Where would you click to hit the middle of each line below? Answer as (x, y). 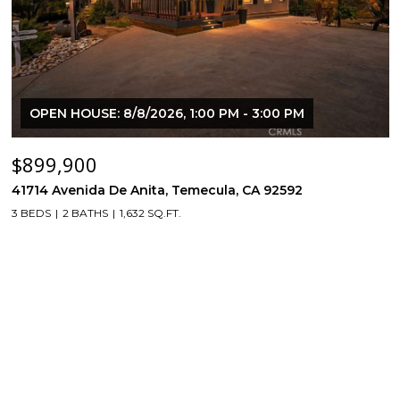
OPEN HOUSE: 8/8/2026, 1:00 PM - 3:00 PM (167, 113)
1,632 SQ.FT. (150, 213)
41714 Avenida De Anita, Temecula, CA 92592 (157, 190)
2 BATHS (85, 213)
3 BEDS (31, 213)
